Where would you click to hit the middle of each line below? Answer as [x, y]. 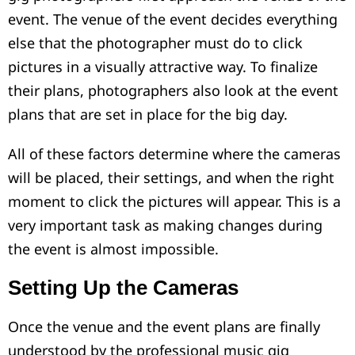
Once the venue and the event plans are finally [164, 327]
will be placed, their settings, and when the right [171, 178]
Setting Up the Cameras [123, 288]
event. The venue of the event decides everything [173, 19]
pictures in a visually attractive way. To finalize [163, 67]
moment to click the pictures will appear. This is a [174, 202]
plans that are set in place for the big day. [148, 115]
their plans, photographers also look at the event [173, 91]
